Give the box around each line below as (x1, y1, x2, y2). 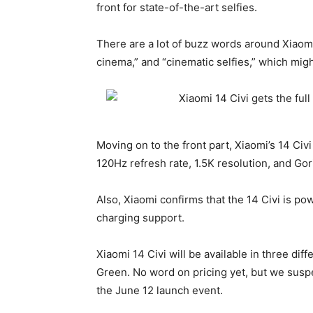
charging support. (96, 211, 184, 224)
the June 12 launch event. (96, 284, 223, 297)
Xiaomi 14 (96, 247, 145, 261)
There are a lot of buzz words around (96, 37, 282, 50)
